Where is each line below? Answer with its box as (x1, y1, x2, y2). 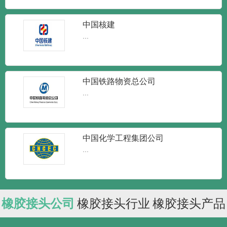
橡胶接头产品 (153, 197, 226, 211)
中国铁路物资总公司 (83, 77, 156, 86)
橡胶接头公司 (1, 197, 74, 211)
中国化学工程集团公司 (83, 134, 164, 143)
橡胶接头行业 (77, 197, 150, 211)
